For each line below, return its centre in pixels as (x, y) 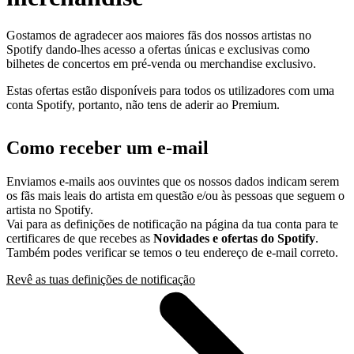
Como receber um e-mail (107, 148)
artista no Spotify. (50, 210)
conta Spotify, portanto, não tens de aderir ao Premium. (143, 105)
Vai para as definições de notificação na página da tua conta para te (172, 224)
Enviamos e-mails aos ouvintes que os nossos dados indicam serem (173, 182)
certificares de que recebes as (80, 239)
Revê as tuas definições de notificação (101, 280)
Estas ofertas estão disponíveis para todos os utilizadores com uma (170, 91)
